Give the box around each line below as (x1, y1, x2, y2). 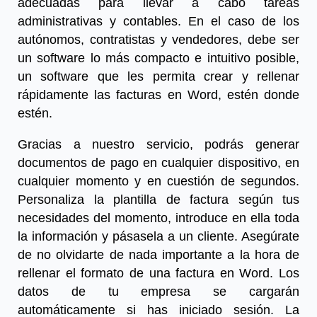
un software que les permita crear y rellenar (18, 69, 299, 83)
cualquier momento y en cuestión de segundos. (18, 173, 299, 188)
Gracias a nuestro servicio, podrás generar (18, 137, 299, 151)
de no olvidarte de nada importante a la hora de (18, 247, 299, 262)
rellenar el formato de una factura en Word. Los (18, 265, 299, 280)
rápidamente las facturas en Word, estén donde (18, 87, 299, 102)
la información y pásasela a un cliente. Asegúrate (18, 229, 299, 243)
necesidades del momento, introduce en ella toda (18, 210, 299, 225)
